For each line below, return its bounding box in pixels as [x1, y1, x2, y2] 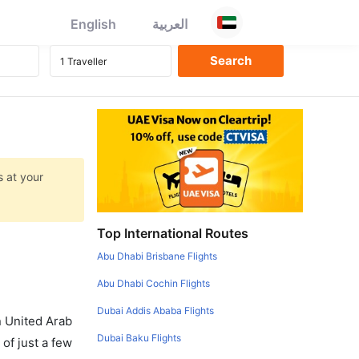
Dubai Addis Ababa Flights [97, 304, 215, 317]
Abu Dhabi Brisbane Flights [97, 249, 218, 262]
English [71, 16, 116, 32]
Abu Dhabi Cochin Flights [97, 276, 211, 289]
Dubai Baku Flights [97, 331, 182, 344]
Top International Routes [97, 224, 249, 241]
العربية [152, 16, 188, 32]
